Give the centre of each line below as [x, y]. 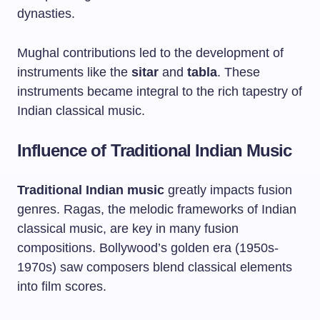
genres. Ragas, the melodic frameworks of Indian [157, 209]
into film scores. [62, 286]
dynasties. [46, 14]
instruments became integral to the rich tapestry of [160, 91]
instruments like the [74, 72]
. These [239, 72]
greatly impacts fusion [228, 190]
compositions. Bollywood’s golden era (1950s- [148, 248]
